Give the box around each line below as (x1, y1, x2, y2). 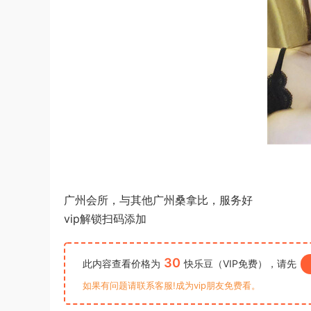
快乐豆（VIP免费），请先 (184, 258, 296, 269)
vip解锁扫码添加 (64, 212, 146, 226)
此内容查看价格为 (83, 258, 160, 269)
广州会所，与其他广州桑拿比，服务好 (64, 193, 253, 207)
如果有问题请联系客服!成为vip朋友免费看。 (83, 280, 260, 291)
